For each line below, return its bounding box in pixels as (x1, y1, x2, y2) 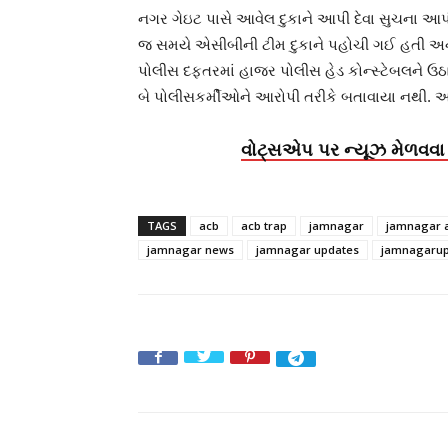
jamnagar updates (256, 242, 359, 257)
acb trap (241, 218, 287, 233)
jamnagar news (147, 242, 234, 257)
